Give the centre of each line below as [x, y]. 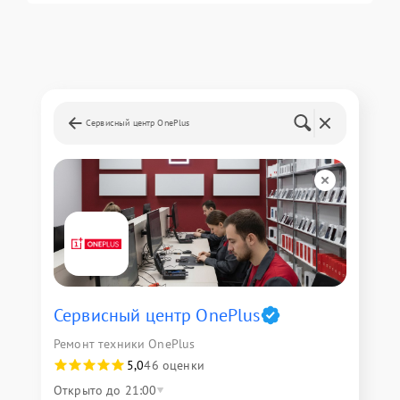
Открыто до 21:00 [105, 390]
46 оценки [174, 365]
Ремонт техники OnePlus [125, 343]
